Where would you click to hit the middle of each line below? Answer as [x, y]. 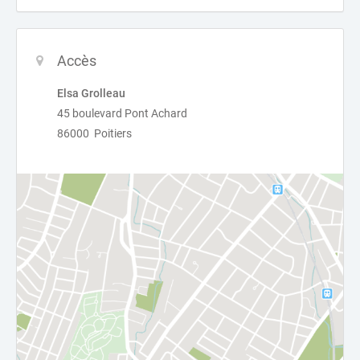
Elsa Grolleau [91, 93]
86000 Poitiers [94, 133]
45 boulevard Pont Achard [122, 113]
